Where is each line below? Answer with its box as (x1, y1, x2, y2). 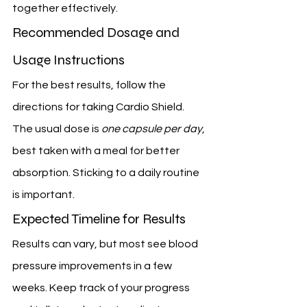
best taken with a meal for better (12, 145, 182, 157)
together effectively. (12, 3, 118, 14)
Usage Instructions (12, 51, 125, 69)
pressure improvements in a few (12, 260, 174, 272)
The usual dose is (12, 123, 101, 135)
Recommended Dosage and (12, 24, 182, 42)
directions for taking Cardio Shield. (12, 101, 186, 113)
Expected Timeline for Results (12, 210, 186, 228)
